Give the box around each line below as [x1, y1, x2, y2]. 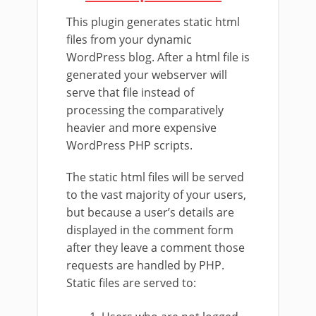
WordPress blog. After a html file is [66, 49, 250, 65]
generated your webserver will [66, 67, 227, 83]
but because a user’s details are [66, 205, 234, 220]
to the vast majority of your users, [66, 187, 246, 202]
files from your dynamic [66, 32, 192, 47]
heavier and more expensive [66, 120, 217, 135]
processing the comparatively [66, 102, 224, 118]
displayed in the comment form [66, 222, 233, 238]
